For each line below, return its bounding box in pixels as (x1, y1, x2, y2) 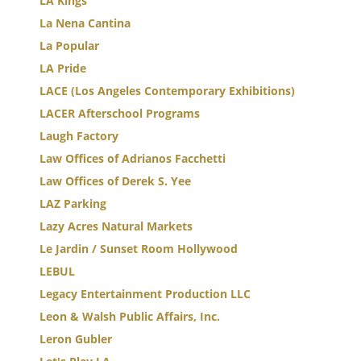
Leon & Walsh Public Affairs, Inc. (39, 309, 220, 324)
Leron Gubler (39, 331, 112, 346)
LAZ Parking (39, 196, 106, 211)
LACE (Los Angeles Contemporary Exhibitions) (39, 83, 295, 98)
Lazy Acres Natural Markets (39, 218, 193, 234)
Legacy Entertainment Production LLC (39, 286, 251, 301)
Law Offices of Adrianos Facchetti (39, 151, 226, 166)
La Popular (39, 38, 99, 53)
